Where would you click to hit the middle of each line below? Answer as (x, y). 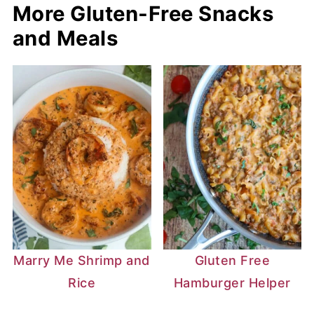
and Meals (65, 38)
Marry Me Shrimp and (82, 261)
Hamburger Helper (232, 283)
